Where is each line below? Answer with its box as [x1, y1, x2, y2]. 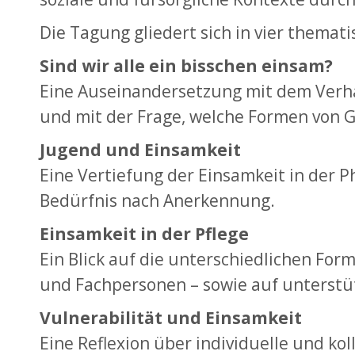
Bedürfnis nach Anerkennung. [40, 189, 275, 212]
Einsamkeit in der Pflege [40, 223, 249, 245]
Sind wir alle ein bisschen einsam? [40, 55, 333, 77]
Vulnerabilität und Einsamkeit [40, 307, 302, 329]
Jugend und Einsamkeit [40, 139, 241, 161]
